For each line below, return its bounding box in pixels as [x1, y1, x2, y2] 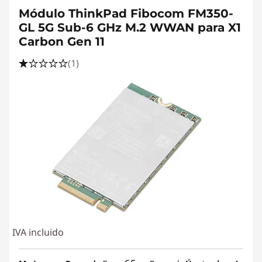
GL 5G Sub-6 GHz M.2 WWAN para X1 [19, 20, 241, 35]
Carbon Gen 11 [19, 35, 105, 49]
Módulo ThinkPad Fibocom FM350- [19, 6, 233, 20]
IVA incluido [12, 226, 64, 239]
